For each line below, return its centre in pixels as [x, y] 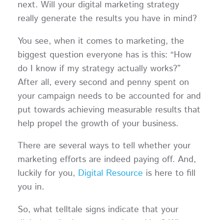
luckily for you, [48, 174]
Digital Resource [110, 174]
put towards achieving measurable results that [109, 110]
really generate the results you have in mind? [107, 18]
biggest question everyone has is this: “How [104, 55]
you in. [34, 187]
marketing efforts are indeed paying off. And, [107, 160]
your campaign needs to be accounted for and [109, 96]
